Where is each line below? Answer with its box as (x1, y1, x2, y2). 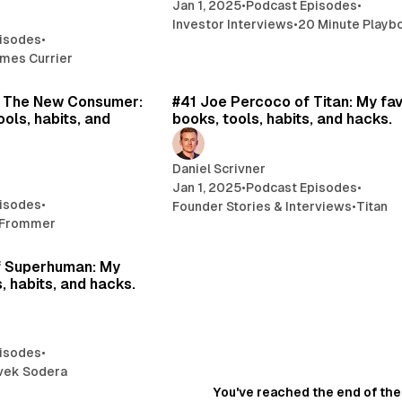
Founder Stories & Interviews (172, 199, 353, 214)
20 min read (66, 231, 130, 244)
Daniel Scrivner (172, 162, 267, 177)
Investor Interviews (172, 16, 294, 31)
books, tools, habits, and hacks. (172, 110, 393, 128)
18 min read (69, 66, 130, 79)
